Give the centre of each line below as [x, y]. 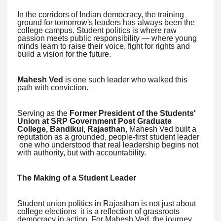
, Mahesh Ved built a [161, 129]
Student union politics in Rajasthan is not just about [107, 203]
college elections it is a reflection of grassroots [98, 211]
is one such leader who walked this [125, 79]
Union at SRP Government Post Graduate [94, 121]
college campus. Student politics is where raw [97, 31]
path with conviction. [53, 87]
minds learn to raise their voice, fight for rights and [104, 46]
